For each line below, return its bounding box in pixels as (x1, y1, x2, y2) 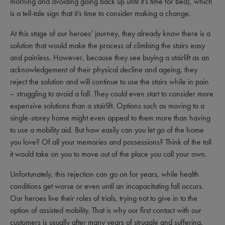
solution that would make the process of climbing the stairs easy (10, 40, 205, 51)
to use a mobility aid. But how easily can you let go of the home (10, 125, 204, 135)
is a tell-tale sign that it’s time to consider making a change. (10, 8, 191, 19)
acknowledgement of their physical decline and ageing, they (10, 64, 197, 75)
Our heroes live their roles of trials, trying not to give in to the (10, 193, 197, 203)
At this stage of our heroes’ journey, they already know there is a (10, 28, 210, 39)
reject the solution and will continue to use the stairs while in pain (10, 76, 209, 87)
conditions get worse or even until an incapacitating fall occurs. (10, 181, 204, 191)
